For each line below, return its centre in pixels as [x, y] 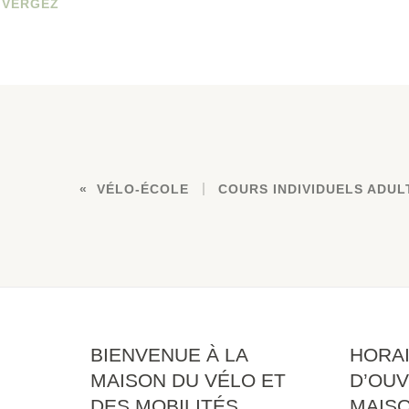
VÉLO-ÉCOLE [143, 189]
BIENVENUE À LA [168, 354]
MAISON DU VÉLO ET [188, 380]
